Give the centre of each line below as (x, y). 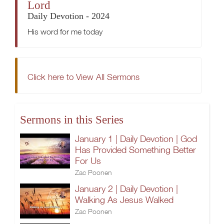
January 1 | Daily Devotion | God (136, 139)
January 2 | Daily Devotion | (126, 189)
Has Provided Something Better (135, 150)
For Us (88, 161)
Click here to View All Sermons (83, 77)
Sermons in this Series (72, 120)
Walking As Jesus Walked (124, 200)
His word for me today (65, 31)
